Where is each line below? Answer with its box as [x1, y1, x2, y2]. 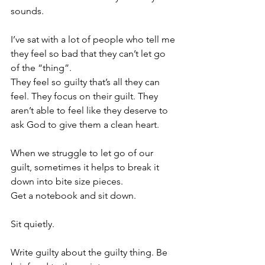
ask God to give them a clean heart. [11, 119, 159, 130]
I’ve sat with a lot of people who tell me [11, 34, 177, 45]
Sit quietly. [11, 218, 54, 230]
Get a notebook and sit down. [11, 190, 136, 201]
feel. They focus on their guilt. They [11, 91, 160, 102]
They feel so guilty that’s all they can [11, 76, 162, 88]
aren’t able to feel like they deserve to [11, 105, 170, 116]
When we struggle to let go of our [11, 147, 156, 159]
